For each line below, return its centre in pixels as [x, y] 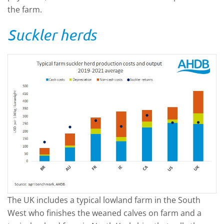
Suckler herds [52, 35]
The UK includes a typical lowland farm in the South [104, 200]
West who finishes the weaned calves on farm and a [104, 213]
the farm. [25, 9]
